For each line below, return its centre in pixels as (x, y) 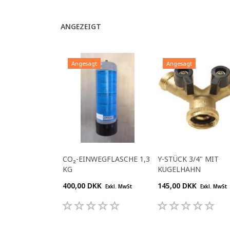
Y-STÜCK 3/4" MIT (188, 159)
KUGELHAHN (179, 169)
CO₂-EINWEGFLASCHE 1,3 (106, 159)
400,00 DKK (83, 185)
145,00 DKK (178, 185)
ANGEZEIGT (81, 26)
